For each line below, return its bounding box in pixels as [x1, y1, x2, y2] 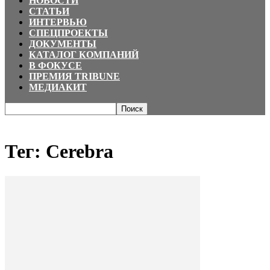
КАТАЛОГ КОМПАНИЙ [29, 49, 139, 60]
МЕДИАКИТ [29, 82, 87, 92]
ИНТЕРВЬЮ [29, 17, 87, 27]
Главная [5, 116, 34, 126]
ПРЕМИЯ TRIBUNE [29, 71, 120, 81]
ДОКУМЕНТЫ [29, 39, 96, 49]
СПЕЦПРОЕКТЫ [29, 28, 108, 38]
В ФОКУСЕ [29, 60, 82, 71]
